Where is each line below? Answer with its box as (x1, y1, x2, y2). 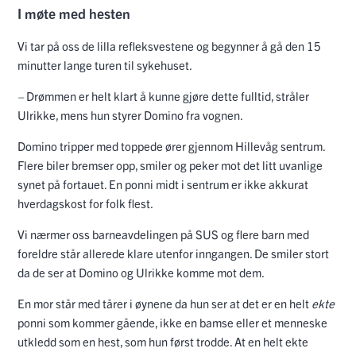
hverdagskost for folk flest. (17, 195, 153, 211)
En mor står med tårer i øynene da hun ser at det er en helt (17, 296, 311, 311)
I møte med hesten (17, 3, 130, 22)
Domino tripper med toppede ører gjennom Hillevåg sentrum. (17, 138, 325, 154)
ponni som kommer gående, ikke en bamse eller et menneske (17, 315, 327, 331)
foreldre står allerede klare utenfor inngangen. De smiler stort (17, 246, 329, 261)
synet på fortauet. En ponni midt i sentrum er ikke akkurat (17, 176, 308, 192)
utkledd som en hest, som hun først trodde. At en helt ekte (17, 334, 308, 350)
